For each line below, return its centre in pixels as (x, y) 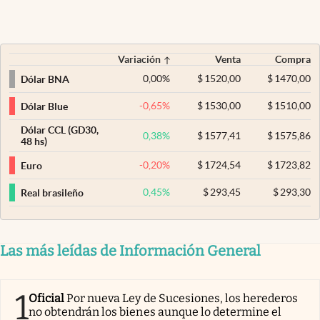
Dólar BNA (45, 79)
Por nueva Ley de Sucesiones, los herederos (182, 299)
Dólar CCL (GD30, (60, 130)
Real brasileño (52, 192)
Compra (293, 60)
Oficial (47, 299)
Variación (140, 60)
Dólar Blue (44, 106)
